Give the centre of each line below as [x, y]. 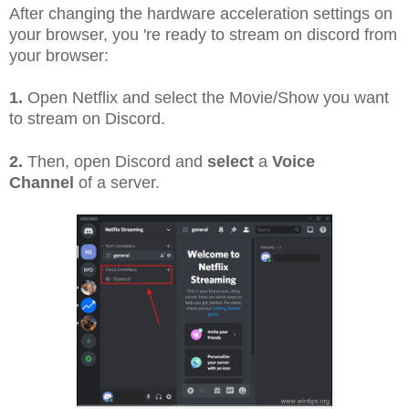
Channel [42, 182]
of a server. [117, 182]
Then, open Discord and [115, 161]
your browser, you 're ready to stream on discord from [203, 34]
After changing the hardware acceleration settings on [201, 13]
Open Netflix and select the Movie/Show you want [206, 98]
